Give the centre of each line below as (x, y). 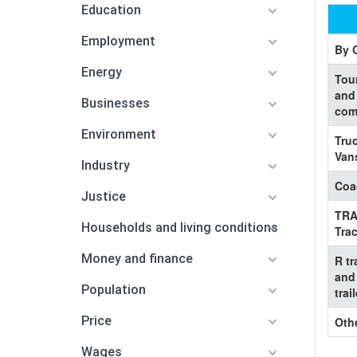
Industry (106, 165)
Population (114, 290)
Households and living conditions (180, 228)
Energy (102, 72)
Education (111, 10)
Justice (104, 196)
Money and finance (137, 259)
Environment (119, 134)
